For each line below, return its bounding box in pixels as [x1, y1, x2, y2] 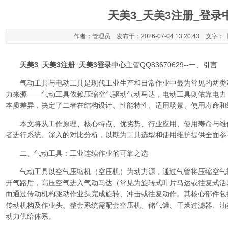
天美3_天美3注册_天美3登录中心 [20, 61, 126, 69]
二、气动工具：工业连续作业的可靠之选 [6, 149, 148, 157]
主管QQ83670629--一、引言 [126, 61, 217, 69]
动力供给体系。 [6, 212, 55, 220]
